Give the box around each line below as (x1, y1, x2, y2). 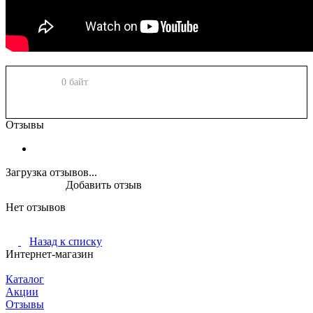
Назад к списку (29, 235, 102, 247)
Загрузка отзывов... (6, 166, 97, 178)
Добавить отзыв (66, 178, 142, 191)
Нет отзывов (6, 201, 66, 213)
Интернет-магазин (6, 247, 94, 260)
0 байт (61, 76, 88, 87)
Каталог (6, 272, 44, 285)
